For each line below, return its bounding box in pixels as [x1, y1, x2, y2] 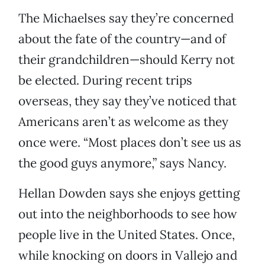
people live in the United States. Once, [18, 227, 235, 243]
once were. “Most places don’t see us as [18, 134, 241, 151]
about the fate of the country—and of [18, 31, 226, 47]
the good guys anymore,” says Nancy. [18, 155, 227, 172]
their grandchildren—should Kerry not [18, 51, 235, 68]
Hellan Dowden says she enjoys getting [18, 185, 240, 202]
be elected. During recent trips [18, 72, 192, 89]
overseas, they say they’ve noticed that [18, 93, 237, 109]
